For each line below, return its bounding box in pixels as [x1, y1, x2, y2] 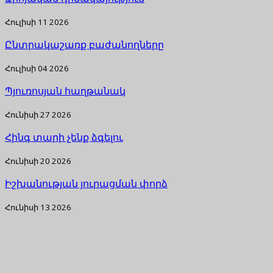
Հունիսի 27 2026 [5, 108, 71, 120]
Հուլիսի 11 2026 [5, 16, 69, 27]
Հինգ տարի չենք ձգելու [5, 130, 123, 144]
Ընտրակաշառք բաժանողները [5, 37, 164, 51]
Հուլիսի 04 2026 [5, 62, 69, 74]
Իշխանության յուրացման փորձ [5, 176, 168, 190]
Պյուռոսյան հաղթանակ [5, 83, 126, 97]
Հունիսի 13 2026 [5, 201, 71, 213]
